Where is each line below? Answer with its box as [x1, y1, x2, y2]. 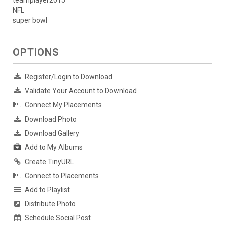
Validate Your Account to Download [25, 87, 137, 95]
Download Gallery [25, 129, 79, 138]
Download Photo [25, 115, 77, 124]
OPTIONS [13, 46, 59, 59]
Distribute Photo [25, 199, 76, 208]
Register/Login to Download [25, 73, 113, 81]
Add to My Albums [25, 143, 83, 152]
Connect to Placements [25, 171, 99, 180]
